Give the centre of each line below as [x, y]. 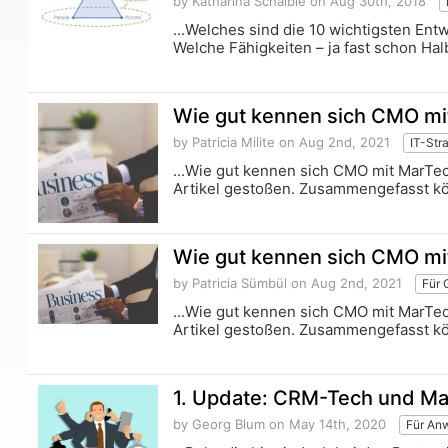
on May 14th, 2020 [326, 424]
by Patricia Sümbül [230, 283]
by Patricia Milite [224, 142]
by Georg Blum [219, 424]
